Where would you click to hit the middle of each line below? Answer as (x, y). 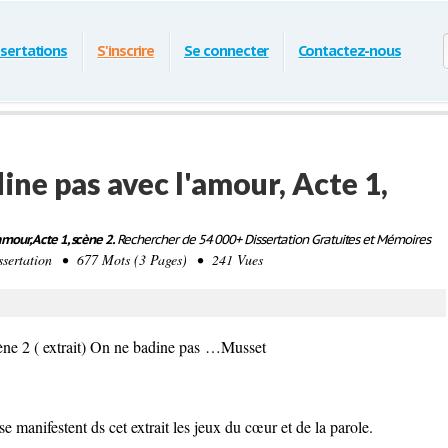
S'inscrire (125, 50)
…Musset (233, 346)
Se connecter (226, 50)
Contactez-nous (349, 50)
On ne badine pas (145, 346)
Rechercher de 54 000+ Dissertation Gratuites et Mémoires (272, 239)
